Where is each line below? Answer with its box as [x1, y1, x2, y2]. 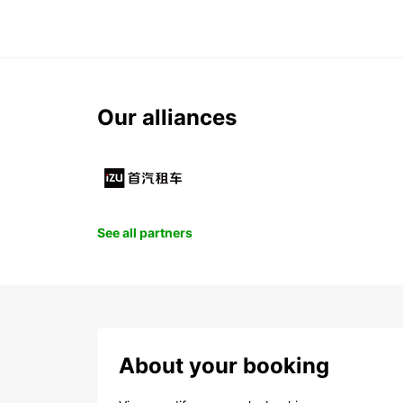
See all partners [97, 225, 193, 241]
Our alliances [97, 104, 237, 131]
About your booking [119, 353, 329, 380]
